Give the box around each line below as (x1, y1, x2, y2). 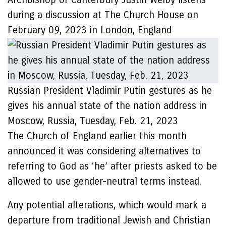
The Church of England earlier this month (8, 130, 187, 142)
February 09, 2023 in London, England (8, 24, 172, 36)
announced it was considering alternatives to (8, 145, 201, 157)
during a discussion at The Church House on (8, 9, 198, 21)
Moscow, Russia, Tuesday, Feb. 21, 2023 (8, 115, 178, 127)
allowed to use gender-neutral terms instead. (8, 176, 201, 187)
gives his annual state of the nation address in (8, 100, 207, 111)
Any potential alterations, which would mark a (8, 199, 206, 211)
